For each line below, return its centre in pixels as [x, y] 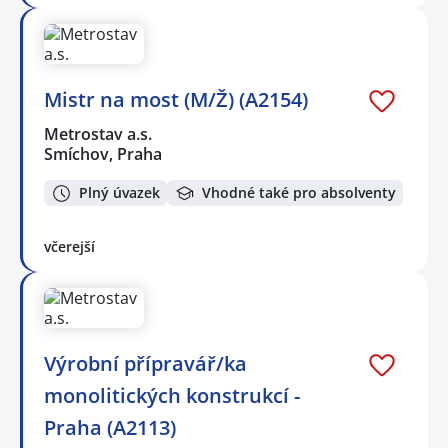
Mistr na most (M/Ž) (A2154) [176, 99]
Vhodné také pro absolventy [299, 193]
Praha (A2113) [110, 428]
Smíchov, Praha [103, 153]
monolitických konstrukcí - [172, 396]
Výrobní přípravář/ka [145, 364]
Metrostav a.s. [99, 133]
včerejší [69, 247]
